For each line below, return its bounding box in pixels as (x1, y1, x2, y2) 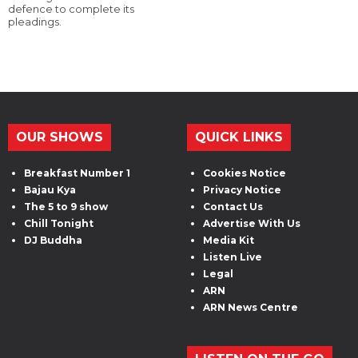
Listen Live (203, 250, 262, 263)
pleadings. (8, 14, 62, 28)
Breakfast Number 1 (24, 166, 130, 179)
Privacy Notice (203, 183, 281, 196)
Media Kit (203, 233, 254, 246)
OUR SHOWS (16, 129, 103, 145)
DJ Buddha (24, 233, 82, 246)
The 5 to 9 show (24, 200, 108, 213)
